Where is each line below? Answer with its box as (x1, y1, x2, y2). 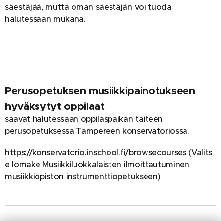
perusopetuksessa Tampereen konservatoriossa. (5, 126, 189, 136)
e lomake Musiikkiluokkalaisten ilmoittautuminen (5, 159, 189, 170)
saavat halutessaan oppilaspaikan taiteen (5, 114, 163, 124)
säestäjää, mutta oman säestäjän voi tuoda (5, 2, 172, 12)
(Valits (186, 147, 212, 158)
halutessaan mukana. (5, 14, 86, 24)
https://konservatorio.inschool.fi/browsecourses (5, 147, 186, 158)
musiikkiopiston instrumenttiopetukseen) (5, 171, 161, 182)
